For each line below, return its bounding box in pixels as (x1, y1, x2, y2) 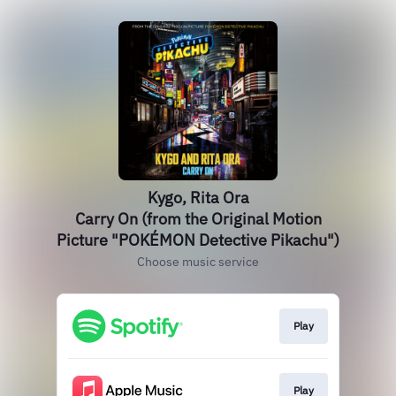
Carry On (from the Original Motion (74, 209, 322, 229)
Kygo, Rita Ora (147, 187, 249, 208)
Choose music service (137, 254, 259, 270)
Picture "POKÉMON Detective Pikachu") (57, 230, 339, 250)
